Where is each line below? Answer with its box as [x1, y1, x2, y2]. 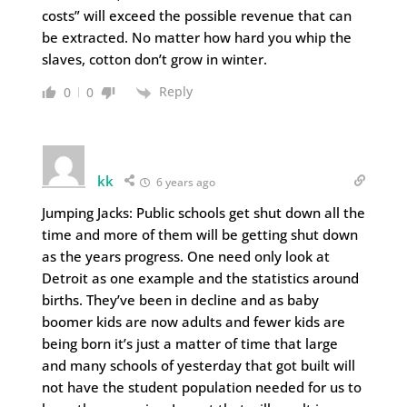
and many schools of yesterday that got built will [41, 355, 355, 374]
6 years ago [154, 174, 216, 190]
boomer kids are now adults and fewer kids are [41, 312, 345, 331]
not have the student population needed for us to [41, 377, 362, 396]
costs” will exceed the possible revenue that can [41, 6, 352, 25]
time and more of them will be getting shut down [41, 224, 358, 243]
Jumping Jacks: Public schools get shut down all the [41, 203, 365, 222]
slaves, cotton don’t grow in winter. [41, 50, 267, 69]
